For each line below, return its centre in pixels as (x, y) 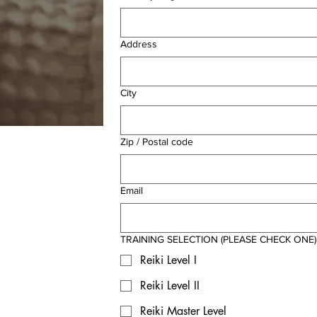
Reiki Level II (170, 286)
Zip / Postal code (157, 142)
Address (139, 44)
